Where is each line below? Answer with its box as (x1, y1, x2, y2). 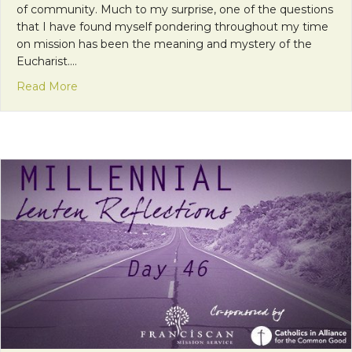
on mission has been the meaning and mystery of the (16, 36, 312, 51)
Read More (16, 79, 78, 93)
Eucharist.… (16, 53, 77, 68)
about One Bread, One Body (77, 78, 233, 93)
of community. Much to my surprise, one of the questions (16, 2, 333, 16)
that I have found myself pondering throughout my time (16, 19, 328, 34)
